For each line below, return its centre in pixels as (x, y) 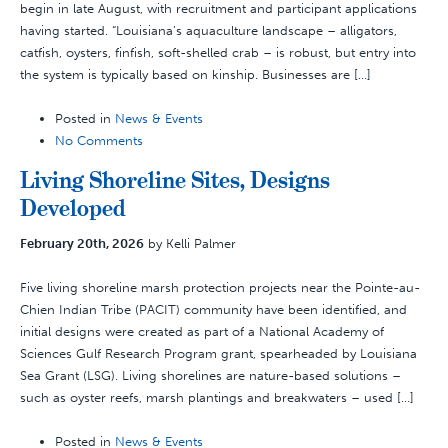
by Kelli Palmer (190, 243)
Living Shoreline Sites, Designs (175, 180)
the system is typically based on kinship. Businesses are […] (195, 74)
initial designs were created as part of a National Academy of (202, 331)
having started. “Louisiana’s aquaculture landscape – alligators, (208, 30)
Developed (73, 208)
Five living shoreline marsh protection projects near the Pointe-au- (220, 287)
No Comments (99, 140)
